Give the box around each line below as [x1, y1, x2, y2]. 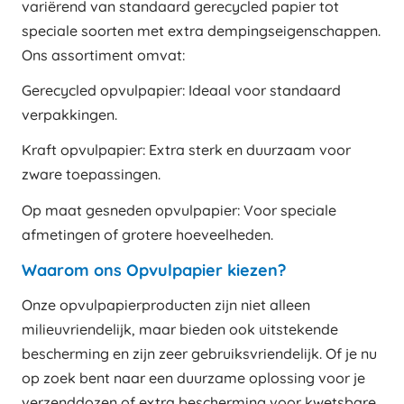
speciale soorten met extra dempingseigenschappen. [22, 22, 381, 41]
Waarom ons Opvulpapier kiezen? [22, 259, 286, 280]
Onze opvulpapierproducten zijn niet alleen [22, 295, 310, 314]
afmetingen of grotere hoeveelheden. [22, 225, 273, 243]
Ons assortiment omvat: [22, 46, 185, 65]
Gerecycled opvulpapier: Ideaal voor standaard [22, 81, 341, 100]
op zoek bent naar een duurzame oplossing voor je [22, 368, 365, 387]
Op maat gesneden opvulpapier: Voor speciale [22, 200, 336, 219]
